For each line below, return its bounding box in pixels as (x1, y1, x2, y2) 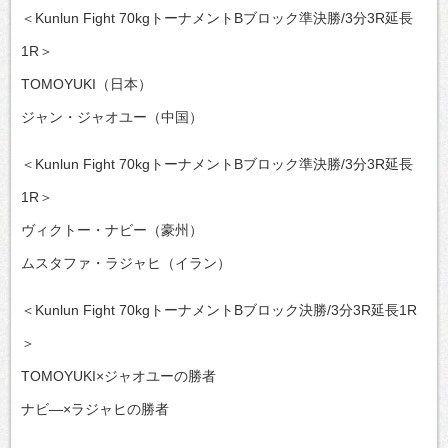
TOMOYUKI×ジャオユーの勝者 (21, 367, 216, 384)
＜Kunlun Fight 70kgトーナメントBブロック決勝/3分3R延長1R (21, 301, 417, 318)
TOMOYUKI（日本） (21, 75, 152, 92)
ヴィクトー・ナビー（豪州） (21, 221, 203, 238)
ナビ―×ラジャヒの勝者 (21, 400, 169, 417)
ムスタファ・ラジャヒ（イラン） (21, 254, 231, 271)
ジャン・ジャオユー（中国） (21, 108, 203, 125)
